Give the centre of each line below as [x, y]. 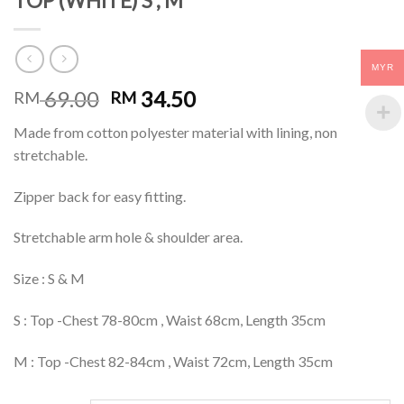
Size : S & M [49, 279]
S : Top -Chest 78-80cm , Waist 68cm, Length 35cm [170, 319]
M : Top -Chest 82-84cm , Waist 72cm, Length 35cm [173, 361]
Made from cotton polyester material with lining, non [175, 132]
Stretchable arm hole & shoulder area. [128, 237]
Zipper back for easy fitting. [100, 196]
